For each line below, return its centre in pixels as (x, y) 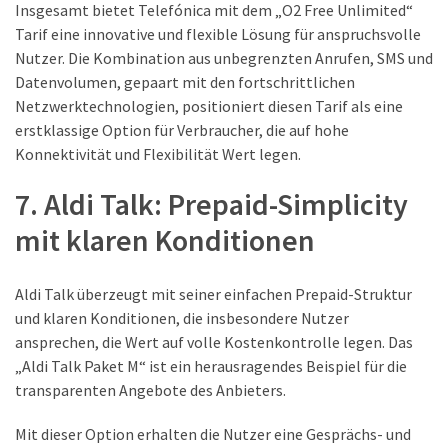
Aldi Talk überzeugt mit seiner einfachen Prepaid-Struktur (213, 294)
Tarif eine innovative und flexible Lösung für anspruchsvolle (218, 33)
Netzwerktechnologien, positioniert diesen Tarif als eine (209, 105)
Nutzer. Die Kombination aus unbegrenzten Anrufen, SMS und (224, 57)
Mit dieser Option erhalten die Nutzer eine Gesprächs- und (213, 434)
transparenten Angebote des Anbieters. (150, 390)
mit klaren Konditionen (165, 239)
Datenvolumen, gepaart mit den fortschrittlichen (185, 81)
